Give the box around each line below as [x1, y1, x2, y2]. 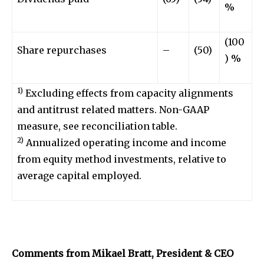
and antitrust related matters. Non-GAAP [17, 103, 209, 115]
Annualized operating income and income [24, 136, 226, 148]
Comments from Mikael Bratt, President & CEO [12, 247, 233, 259]
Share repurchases [17, 44, 107, 56]
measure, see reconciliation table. [17, 120, 177, 132]
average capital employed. [17, 169, 141, 181]
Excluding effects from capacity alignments [23, 87, 233, 99]
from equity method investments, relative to [17, 153, 226, 165]
